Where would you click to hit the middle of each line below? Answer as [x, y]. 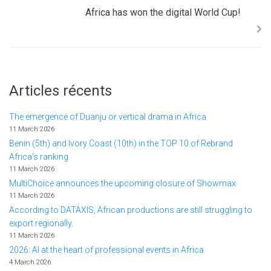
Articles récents [60, 91]
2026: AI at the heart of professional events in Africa [106, 250]
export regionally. [41, 223]
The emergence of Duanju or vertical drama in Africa [109, 117]
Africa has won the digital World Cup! [163, 12]
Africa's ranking [39, 157]
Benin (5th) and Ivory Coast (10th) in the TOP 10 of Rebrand [121, 143]
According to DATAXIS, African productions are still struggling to [131, 210]
